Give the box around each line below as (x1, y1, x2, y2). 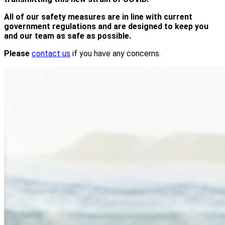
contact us (32, 48, 70, 58)
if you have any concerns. (70, 48, 161, 58)
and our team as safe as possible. (4, 31, 131, 41)
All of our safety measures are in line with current (4, 12, 192, 22)
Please (4, 48, 32, 58)
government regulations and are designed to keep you (4, 21, 208, 31)
